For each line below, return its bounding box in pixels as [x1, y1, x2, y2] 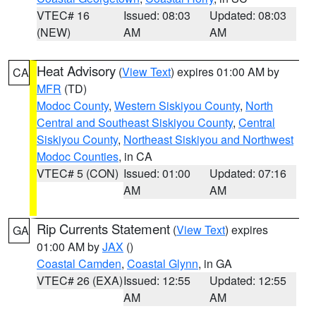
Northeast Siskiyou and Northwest [123, 131, 293, 147]
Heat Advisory [37, 61, 116, 80]
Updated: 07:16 [209, 165, 287, 181]
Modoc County [37, 97, 109, 114]
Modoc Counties [37, 148, 119, 164]
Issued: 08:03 [123, 7, 190, 23]
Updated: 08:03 [209, 7, 287, 23]
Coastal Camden [37, 255, 121, 272]
